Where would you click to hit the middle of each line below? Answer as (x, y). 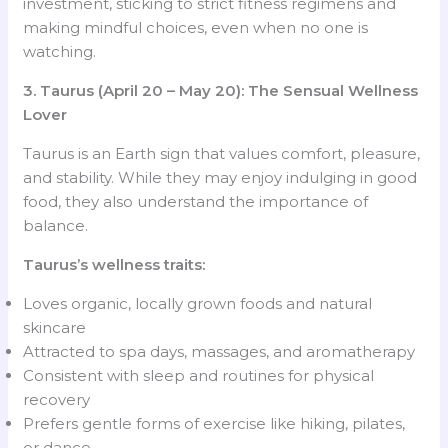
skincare (55, 327)
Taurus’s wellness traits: (114, 264)
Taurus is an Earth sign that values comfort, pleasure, (222, 153)
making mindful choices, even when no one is (196, 27)
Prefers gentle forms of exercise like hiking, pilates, (214, 423)
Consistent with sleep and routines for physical (199, 375)
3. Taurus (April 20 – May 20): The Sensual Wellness (221, 90)
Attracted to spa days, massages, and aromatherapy (219, 351)
